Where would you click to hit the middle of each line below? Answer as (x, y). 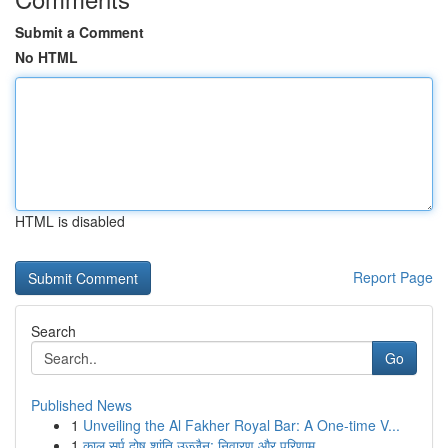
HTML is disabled (70, 221)
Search (53, 331)
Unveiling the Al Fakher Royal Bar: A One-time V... (241, 425)
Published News (81, 405)
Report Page (393, 277)
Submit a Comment (79, 32)
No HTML (46, 57)
